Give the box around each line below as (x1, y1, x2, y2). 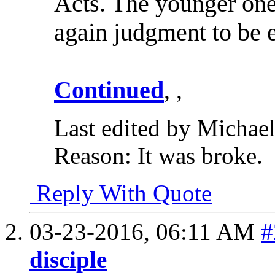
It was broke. (131, 142, 263, 169)
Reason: (54, 142, 131, 169)
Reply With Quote (30, 180, 212, 207)
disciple (29, 246, 107, 273)
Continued (54, 76, 164, 104)
